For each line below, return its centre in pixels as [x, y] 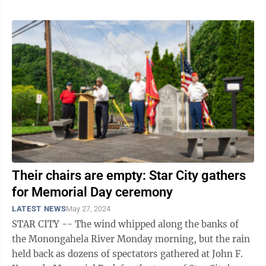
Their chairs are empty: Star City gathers [129, 175]
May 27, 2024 [88, 209]
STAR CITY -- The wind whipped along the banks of [125, 224]
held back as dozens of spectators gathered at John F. [127, 254]
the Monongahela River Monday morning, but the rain [131, 239]
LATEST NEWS [39, 209]
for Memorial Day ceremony [92, 192]
